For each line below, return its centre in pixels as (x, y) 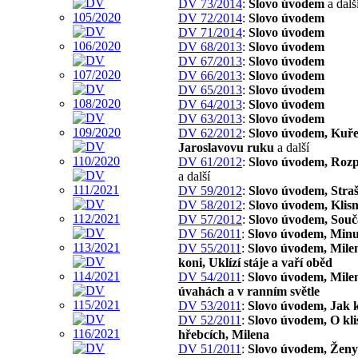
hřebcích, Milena (224, 334)
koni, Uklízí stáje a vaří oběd (255, 262)
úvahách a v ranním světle (249, 291)
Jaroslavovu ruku (226, 147)
